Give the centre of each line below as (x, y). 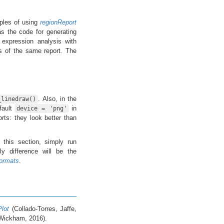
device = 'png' (42, 108)
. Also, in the (57, 98)
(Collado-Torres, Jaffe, (43, 208)
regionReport (58, 22)
